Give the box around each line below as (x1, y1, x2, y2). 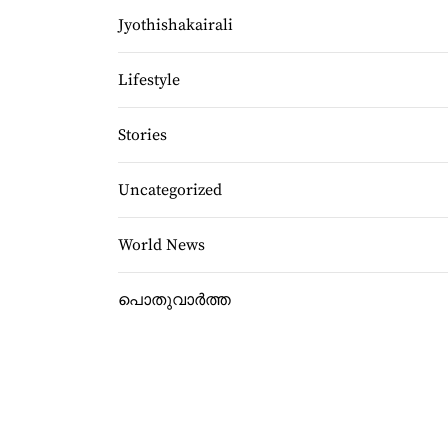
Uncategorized (118, 180, 222, 200)
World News (118, 235, 205, 255)
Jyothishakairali (118, 15, 233, 35)
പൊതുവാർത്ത (118, 290, 231, 310)
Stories (118, 125, 167, 145)
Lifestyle (118, 70, 180, 90)
